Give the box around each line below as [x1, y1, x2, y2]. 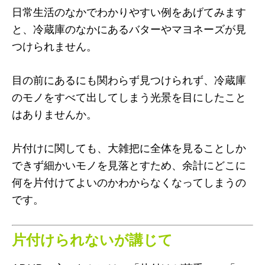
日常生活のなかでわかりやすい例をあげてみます [12, 5, 246, 18]
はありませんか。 [12, 107, 97, 121]
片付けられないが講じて [12, 230, 173, 248]
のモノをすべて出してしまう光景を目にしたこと [12, 90, 246, 104]
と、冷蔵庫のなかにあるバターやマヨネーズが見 [12, 22, 246, 35]
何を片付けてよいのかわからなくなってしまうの [12, 175, 246, 189]
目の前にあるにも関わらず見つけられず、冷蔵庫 [12, 73, 246, 86]
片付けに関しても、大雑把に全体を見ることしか [12, 141, 246, 154]
